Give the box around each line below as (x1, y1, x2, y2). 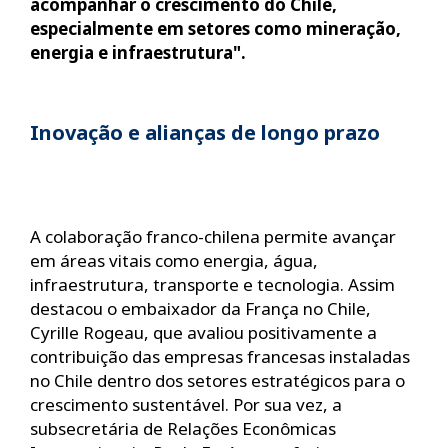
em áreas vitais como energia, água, (30, 248, 318, 272)
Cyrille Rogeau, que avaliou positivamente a (30, 320, 377, 344)
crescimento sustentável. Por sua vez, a (30, 392, 342, 416)
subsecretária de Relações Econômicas (30, 416, 336, 440)
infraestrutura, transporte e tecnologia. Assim (30, 272, 395, 296)
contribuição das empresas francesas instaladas (30, 344, 410, 368)
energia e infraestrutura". (30, 40, 246, 64)
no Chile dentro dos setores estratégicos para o (30, 368, 405, 392)
